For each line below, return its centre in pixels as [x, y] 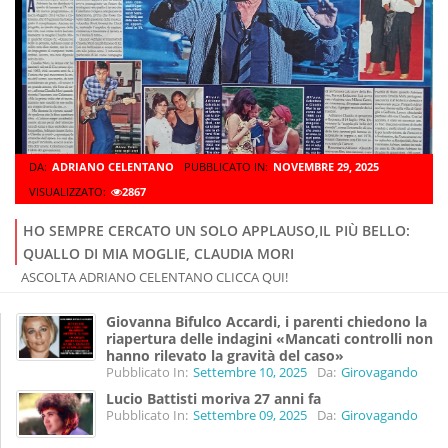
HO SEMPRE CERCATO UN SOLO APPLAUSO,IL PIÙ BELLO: [216, 231]
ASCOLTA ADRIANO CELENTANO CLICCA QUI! [151, 277]
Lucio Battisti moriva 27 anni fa [213, 399]
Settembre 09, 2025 [250, 415]
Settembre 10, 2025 [250, 372]
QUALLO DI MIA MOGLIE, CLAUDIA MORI [158, 254]
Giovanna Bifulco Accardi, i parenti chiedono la [266, 322]
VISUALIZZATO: [67, 192]
